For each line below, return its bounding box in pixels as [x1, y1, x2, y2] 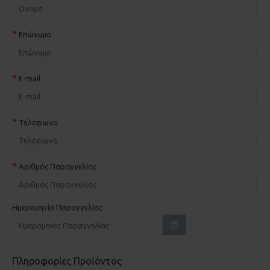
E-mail [19, 74, 40, 83]
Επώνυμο [19, 30, 51, 39]
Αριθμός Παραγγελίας [19, 162, 96, 171]
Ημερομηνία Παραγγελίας [12, 203, 102, 212]
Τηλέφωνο [19, 118, 58, 127]
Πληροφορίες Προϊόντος [12, 256, 122, 266]
